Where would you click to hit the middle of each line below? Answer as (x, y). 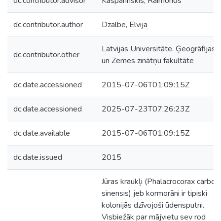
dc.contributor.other (46, 55)
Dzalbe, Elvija (125, 25)
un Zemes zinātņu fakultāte (148, 61)
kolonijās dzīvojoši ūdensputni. (153, 205)
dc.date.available (42, 133)
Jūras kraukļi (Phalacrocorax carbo (159, 182)
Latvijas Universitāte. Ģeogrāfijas (159, 49)
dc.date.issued (38, 157)
